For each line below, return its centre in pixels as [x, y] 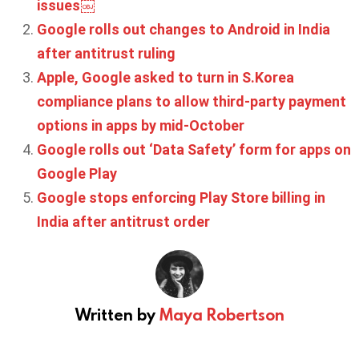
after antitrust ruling [106, 54]
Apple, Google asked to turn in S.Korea [165, 78]
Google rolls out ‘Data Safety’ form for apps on [194, 150]
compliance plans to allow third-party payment [192, 102]
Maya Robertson [222, 315]
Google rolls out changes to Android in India [184, 30]
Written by [117, 315]
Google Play [77, 174]
